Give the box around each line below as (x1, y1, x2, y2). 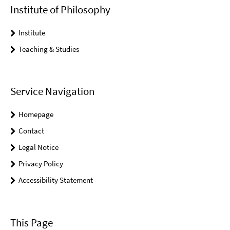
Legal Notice (18, 142, 59, 152)
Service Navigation (10, 84, 94, 99)
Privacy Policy (18, 159, 63, 169)
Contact (18, 126, 44, 136)
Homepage (18, 109, 53, 120)
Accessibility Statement (18, 175, 93, 185)
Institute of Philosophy (10, 3, 110, 16)
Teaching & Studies (18, 44, 79, 54)
